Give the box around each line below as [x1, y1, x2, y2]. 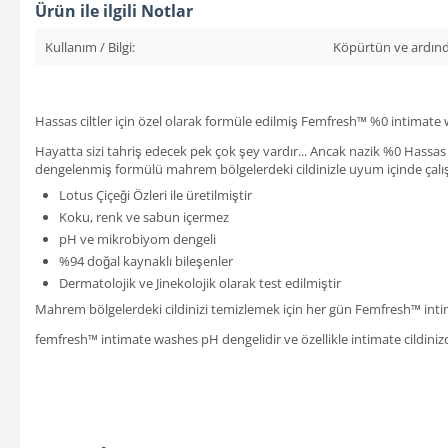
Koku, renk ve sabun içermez [59, 207, 229, 226]
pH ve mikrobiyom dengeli [59, 229, 216, 248]
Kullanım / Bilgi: [45, 37, 135, 56]
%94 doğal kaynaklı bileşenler [59, 251, 233, 270]
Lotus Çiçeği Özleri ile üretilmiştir [59, 185, 252, 204]
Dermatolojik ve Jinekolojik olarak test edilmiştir [59, 273, 341, 292]
